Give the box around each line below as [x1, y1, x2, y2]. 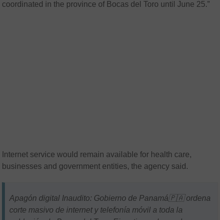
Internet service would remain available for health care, [2, 150, 192, 159]
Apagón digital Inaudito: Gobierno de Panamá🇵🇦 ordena [9, 193, 211, 202]
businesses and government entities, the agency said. [2, 162, 189, 170]
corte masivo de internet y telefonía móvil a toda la [9, 205, 183, 214]
